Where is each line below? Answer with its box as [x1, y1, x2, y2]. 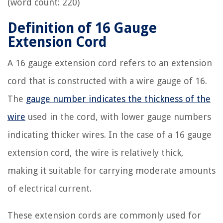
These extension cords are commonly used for [7, 210, 201, 221]
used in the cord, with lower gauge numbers [25, 111, 211, 122]
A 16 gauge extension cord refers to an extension [7, 58, 212, 68]
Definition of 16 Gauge [7, 20, 157, 36]
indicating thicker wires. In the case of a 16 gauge [7, 129, 212, 140]
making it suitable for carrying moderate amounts [7, 165, 216, 176]
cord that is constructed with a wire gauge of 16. [7, 76, 207, 86]
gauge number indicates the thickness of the [26, 94, 211, 104]
